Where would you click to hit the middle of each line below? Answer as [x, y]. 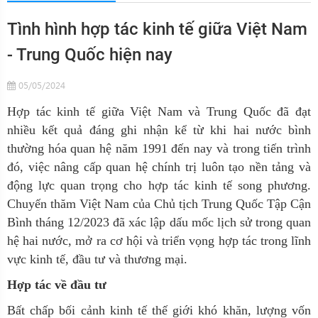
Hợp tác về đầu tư [57, 285]
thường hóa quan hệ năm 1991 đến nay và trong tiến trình [159, 148]
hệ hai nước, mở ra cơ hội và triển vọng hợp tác [134, 241]
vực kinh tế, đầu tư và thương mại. [97, 259]
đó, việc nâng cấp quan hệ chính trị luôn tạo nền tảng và [159, 167]
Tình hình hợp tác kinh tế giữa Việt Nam [157, 29]
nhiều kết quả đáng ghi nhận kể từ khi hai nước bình [159, 130]
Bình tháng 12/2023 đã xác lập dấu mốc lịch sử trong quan [159, 222]
